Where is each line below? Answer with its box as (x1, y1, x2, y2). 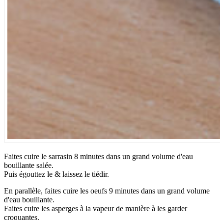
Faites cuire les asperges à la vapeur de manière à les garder (4, 204, 187, 213)
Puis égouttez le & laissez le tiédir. (4, 170, 109, 179)
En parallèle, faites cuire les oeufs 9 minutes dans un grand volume (4, 187, 210, 195)
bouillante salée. (4, 161, 54, 170)
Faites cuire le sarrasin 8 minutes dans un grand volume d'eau (4, 152, 193, 161)
